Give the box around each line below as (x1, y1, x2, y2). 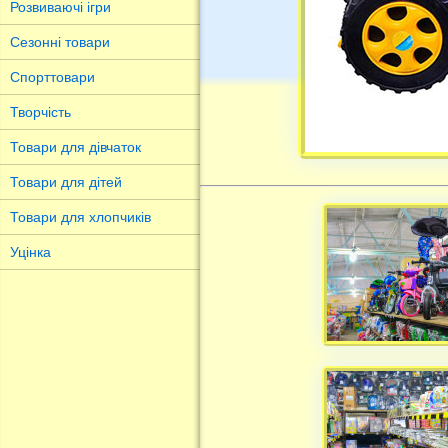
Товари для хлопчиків (10, 209, 151, 225)
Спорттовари (10, 69, 95, 85)
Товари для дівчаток (10, 139, 141, 155)
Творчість (10, 104, 71, 120)
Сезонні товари (10, 34, 110, 50)
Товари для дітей (10, 174, 122, 190)
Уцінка (10, 244, 51, 260)
